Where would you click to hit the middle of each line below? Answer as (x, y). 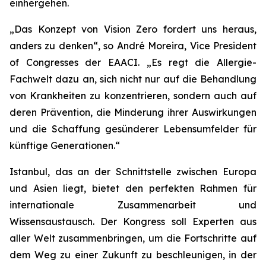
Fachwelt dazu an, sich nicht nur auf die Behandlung (133, 79)
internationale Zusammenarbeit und (133, 205)
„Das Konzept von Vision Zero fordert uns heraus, (133, 29)
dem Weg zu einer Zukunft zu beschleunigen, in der (133, 255)
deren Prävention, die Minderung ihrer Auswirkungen (133, 112)
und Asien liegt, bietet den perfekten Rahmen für (133, 188)
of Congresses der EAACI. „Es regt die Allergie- (133, 62)
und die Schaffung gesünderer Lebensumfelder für (133, 129)
